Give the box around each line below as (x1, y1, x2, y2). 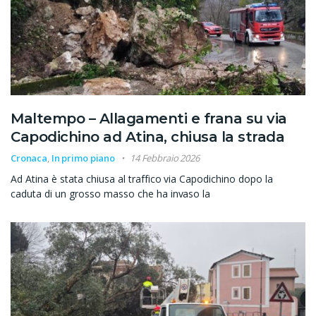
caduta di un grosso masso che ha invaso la (11, 186, 211, 200)
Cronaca (11, 151, 48, 164)
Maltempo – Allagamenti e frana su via (11, 109, 287, 127)
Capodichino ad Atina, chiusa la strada (11, 128, 284, 145)
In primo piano (51, 151, 116, 164)
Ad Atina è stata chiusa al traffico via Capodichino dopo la (11, 171, 274, 186)
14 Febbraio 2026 (129, 151, 200, 164)
